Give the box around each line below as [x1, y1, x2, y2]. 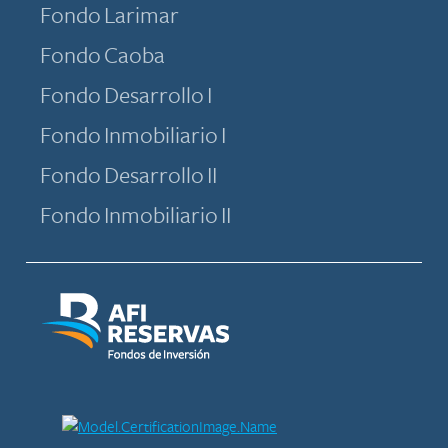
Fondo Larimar [40, 2, 179, 31]
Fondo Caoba [40, 42, 165, 71]
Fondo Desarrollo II [40, 162, 217, 191]
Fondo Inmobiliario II [40, 202, 231, 231]
